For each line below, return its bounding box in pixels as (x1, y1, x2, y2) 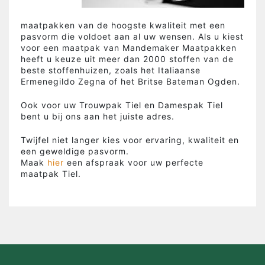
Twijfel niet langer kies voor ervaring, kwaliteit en (21, 135, 239, 145)
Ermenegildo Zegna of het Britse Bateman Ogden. (21, 76, 240, 86)
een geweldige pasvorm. (21, 146, 129, 156)
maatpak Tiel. (21, 169, 81, 179)
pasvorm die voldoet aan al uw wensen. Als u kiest (21, 31, 244, 41)
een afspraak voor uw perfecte (67, 157, 203, 167)
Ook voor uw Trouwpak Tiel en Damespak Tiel (21, 100, 223, 110)
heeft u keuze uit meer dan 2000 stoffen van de (21, 54, 234, 64)
